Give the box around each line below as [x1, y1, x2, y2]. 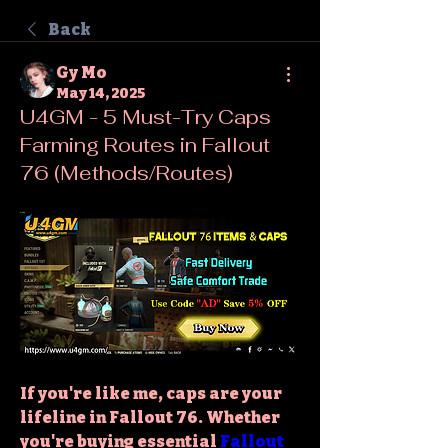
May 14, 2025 [56, 85, 145, 102]
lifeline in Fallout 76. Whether [20, 407, 280, 427]
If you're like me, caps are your [20, 383, 282, 403]
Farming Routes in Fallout [20, 132, 270, 158]
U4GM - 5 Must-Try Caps [20, 104, 271, 130]
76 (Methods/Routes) [20, 160, 233, 186]
